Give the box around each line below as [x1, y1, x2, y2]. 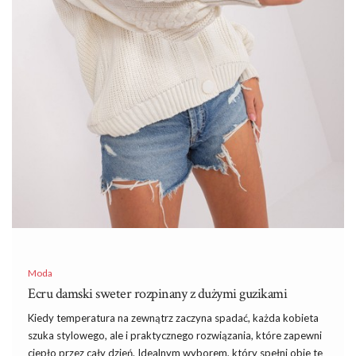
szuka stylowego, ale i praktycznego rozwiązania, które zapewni [28, 329, 322, 342]
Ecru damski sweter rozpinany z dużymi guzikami [28, 284, 287, 304]
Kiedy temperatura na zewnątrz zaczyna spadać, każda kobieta [28, 311, 319, 325]
